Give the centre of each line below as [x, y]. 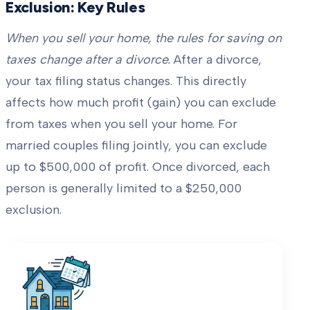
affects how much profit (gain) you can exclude [141, 102]
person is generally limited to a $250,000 [124, 188]
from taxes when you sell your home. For [121, 124]
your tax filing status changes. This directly [126, 81]
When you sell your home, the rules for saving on [144, 38]
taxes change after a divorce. [88, 59]
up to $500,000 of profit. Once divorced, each [138, 166]
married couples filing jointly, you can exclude [136, 145]
